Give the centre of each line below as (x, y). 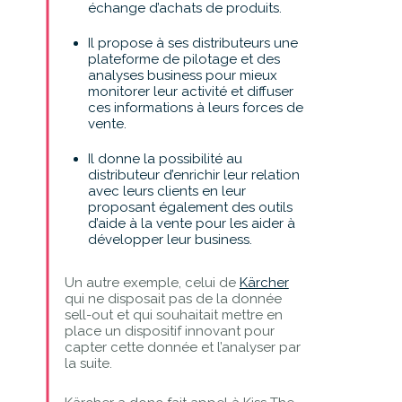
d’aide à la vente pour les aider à (191, 223)
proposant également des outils (190, 207)
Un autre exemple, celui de (152, 282)
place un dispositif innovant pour (169, 331)
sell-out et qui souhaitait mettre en (173, 315)
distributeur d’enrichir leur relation (193, 175)
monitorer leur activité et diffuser (190, 91)
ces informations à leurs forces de (195, 107)
